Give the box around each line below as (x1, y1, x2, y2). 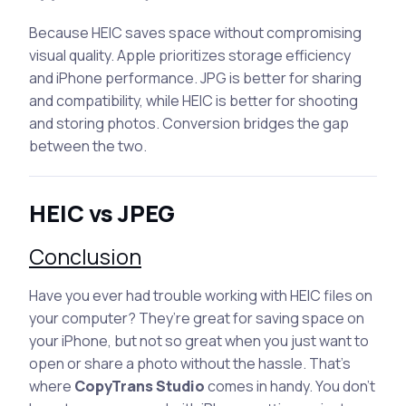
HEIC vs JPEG (29, 197, 175, 229)
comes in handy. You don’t (205, 375, 375, 396)
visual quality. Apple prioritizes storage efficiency (29, 44, 351, 65)
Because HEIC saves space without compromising (29, 22, 362, 43)
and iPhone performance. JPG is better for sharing (29, 67, 362, 88)
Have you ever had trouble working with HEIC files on (29, 285, 372, 305)
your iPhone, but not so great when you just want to (29, 330, 369, 351)
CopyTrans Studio (74, 375, 205, 396)
